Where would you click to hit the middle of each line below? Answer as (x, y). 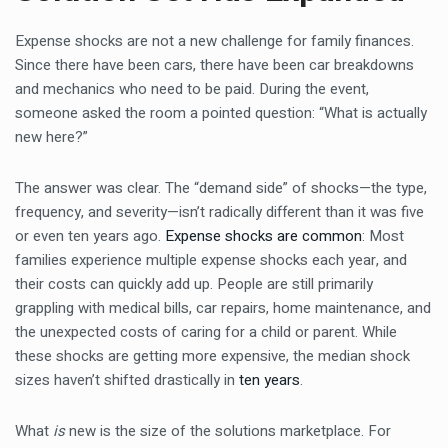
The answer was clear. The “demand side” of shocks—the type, (221, 188)
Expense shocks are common (263, 236)
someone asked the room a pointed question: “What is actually (221, 113)
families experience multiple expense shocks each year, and (211, 260)
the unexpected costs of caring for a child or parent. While (206, 332)
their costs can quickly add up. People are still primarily (194, 284)
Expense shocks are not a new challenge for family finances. (214, 41)
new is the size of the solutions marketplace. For (228, 431)
